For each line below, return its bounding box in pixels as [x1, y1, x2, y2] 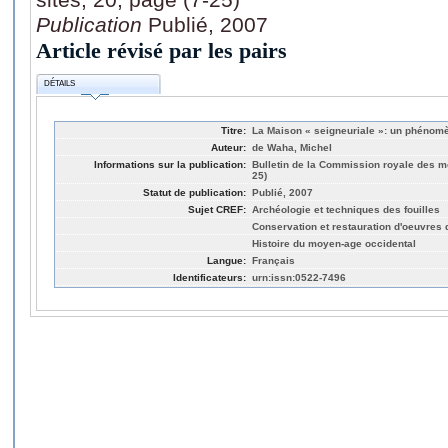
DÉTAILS [44, 79, 76, 89]
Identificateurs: [173, 271, 246, 283]
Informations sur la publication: [94, 158, 246, 170]
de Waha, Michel [252, 141, 332, 153]
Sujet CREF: [188, 203, 246, 215]
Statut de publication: [143, 186, 246, 198]
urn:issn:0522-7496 [252, 271, 346, 283]
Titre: [221, 124, 246, 136]
